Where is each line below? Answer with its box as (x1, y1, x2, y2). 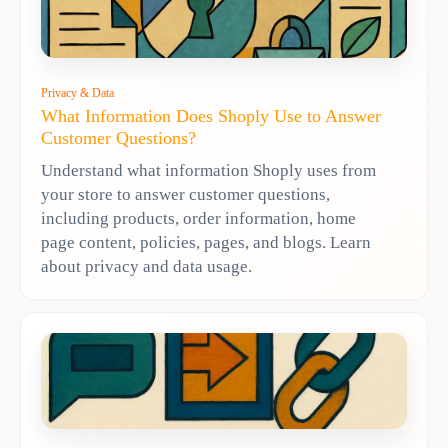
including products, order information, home (41, 209, 356, 228)
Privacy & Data (41, 86, 114, 100)
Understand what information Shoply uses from (41, 161, 376, 180)
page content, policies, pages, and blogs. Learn (41, 233, 371, 252)
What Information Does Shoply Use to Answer (41, 106, 381, 126)
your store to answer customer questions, (41, 185, 330, 204)
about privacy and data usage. (41, 257, 252, 276)
